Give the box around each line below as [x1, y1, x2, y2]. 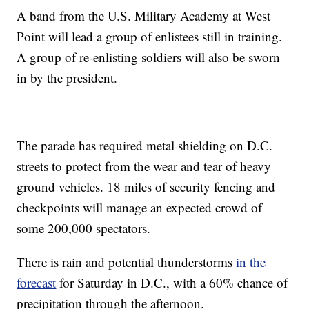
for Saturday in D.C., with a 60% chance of [56, 273, 288, 291]
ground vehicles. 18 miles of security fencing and [17, 177, 276, 195]
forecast [17, 273, 57, 291]
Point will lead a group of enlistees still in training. [17, 27, 283, 45]
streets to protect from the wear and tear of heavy [17, 157, 272, 175]
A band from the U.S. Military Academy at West [17, 6, 271, 24]
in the [236, 252, 266, 270]
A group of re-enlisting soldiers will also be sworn [17, 48, 281, 66]
